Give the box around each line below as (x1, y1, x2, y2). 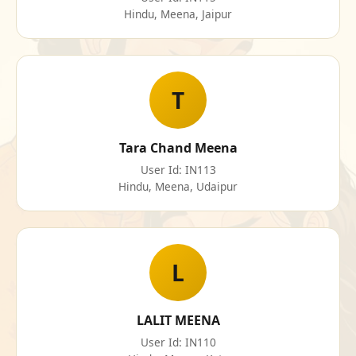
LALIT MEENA (136, 311, 220, 330)
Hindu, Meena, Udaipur (118, 179, 238, 195)
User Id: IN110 (140, 335, 216, 350)
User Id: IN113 (140, 162, 216, 178)
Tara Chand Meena (118, 139, 238, 157)
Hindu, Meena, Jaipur (124, 6, 232, 22)
